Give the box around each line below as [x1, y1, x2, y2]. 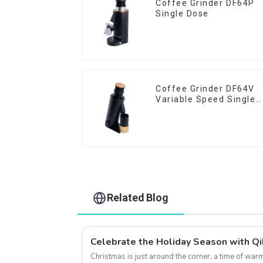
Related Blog [107, 191, 169, 204]
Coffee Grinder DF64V [156, 84, 255, 94]
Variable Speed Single [156, 95, 256, 104]
